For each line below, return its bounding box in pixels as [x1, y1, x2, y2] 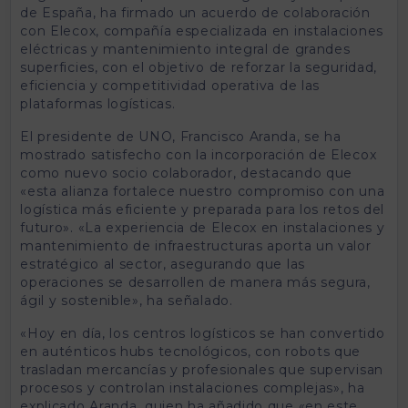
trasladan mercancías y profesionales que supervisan [20, 361, 383, 378]
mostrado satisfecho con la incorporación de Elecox [20, 146, 377, 163]
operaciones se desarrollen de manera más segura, [20, 273, 371, 291]
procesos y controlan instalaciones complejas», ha [20, 379, 365, 396]
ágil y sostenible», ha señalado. [20, 291, 233, 309]
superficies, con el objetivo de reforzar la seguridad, [20, 58, 378, 76]
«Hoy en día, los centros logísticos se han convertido [20, 324, 385, 342]
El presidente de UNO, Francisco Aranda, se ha [20, 127, 342, 145]
